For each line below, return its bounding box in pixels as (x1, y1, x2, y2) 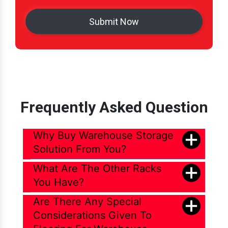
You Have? (33, 176, 84, 189)
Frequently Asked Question (20, 98, 208, 117)
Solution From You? (33, 143, 126, 156)
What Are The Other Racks (33, 162, 161, 175)
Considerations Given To (33, 209, 152, 222)
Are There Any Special (33, 195, 141, 208)
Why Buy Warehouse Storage (33, 129, 174, 142)
